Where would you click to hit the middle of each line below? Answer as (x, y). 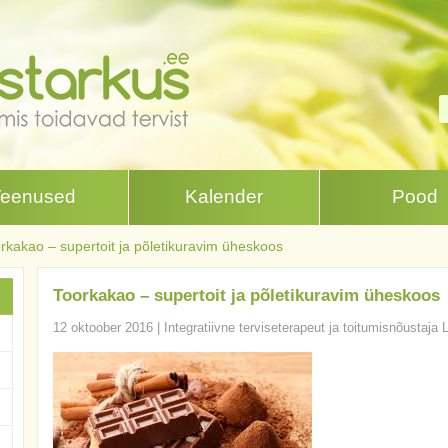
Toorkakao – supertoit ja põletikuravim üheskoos (246, 295)
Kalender (224, 196)
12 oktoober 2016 (102, 327)
